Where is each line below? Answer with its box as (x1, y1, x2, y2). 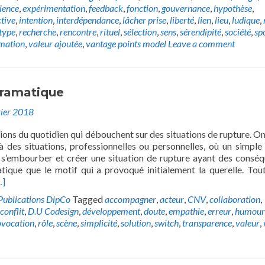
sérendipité (180, 26, 221, 37)
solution (121, 217, 151, 228)
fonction (127, 2, 158, 14)
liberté (170, 14, 194, 25)
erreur (208, 205, 231, 216)
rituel (100, 26, 120, 37)
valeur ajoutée (28, 38, 82, 49)
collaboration (209, 193, 260, 205)
